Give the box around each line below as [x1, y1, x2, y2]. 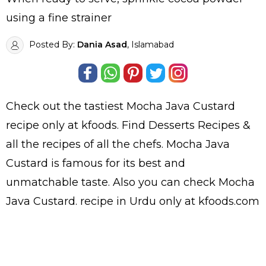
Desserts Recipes [148, 119, 240, 132]
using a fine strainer [6, 11, 112, 25]
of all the [84, 138, 133, 151]
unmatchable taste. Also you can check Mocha [6, 176, 255, 189]
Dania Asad [77, 39, 127, 50]
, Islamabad [127, 39, 174, 50]
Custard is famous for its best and [6, 157, 185, 170]
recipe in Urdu [80, 195, 156, 208]
